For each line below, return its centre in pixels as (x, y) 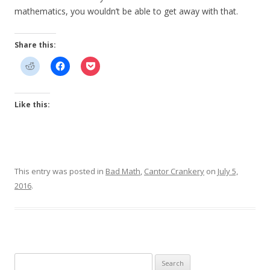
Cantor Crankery (174, 171)
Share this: (35, 45)
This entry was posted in (60, 171)
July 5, (228, 171)
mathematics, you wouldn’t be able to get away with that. (126, 11)
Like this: (32, 105)
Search (27, 260)
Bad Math (123, 171)
